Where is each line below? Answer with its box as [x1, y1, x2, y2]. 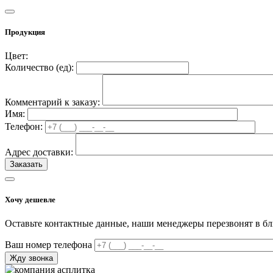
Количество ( [5, 62, 59, 73]
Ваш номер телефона [5, 239, 92, 250]
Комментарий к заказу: [5, 97, 100, 108]
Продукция [5, 27, 45, 37]
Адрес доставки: [5, 147, 73, 158]
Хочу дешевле [5, 195, 55, 205]
